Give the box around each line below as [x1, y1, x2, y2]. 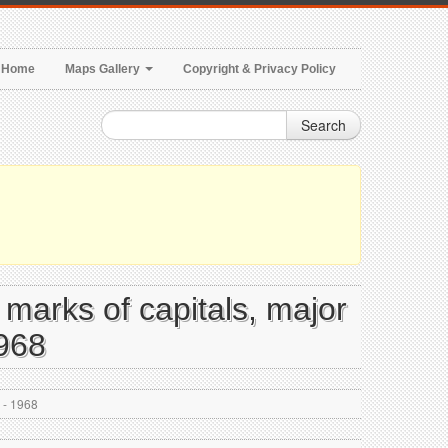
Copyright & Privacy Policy [183, 62, 336, 76]
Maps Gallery [65, 62, 143, 76]
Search [301, 115, 346, 135]
